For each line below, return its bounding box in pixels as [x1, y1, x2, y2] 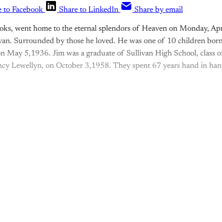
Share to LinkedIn [59, 6, 118, 14]
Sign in [147, 179, 172, 190]
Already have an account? [50, 179, 147, 190]
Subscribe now [83, 153, 139, 164]
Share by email [134, 6, 183, 14]
